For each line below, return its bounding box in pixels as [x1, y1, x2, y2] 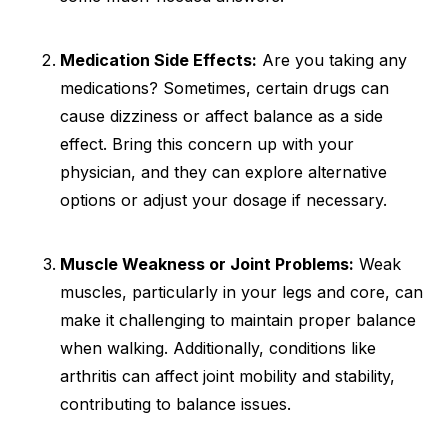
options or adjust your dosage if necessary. [60, 190, 387, 210]
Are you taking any [257, 50, 407, 70]
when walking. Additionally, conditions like [60, 338, 376, 358]
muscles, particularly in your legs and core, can [60, 282, 423, 302]
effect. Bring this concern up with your [60, 134, 354, 154]
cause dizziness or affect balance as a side [60, 106, 383, 126]
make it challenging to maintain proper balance [60, 310, 416, 330]
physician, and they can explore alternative [60, 162, 387, 182]
